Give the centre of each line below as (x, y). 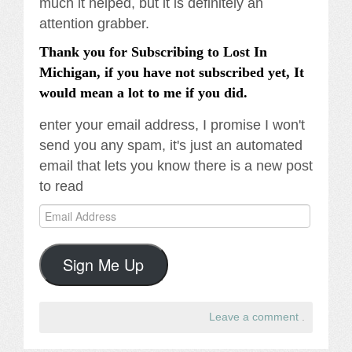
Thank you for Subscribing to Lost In (153, 51)
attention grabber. (94, 23)
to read (61, 186)
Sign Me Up (104, 264)
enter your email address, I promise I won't (172, 125)
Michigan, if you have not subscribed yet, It (172, 72)
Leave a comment (254, 317)
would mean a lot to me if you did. (143, 92)
